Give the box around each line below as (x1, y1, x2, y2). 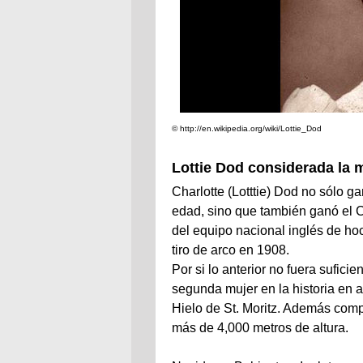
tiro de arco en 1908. (172, 243, 289, 257)
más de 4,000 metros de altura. (172, 321, 348, 335)
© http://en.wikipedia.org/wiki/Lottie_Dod (172, 124, 322, 133)
